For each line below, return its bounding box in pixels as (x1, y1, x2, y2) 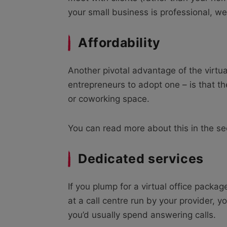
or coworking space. (68, 94, 149, 104)
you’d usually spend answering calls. (68, 210, 216, 220)
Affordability (78, 35, 161, 51)
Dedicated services (78, 151, 204, 167)
